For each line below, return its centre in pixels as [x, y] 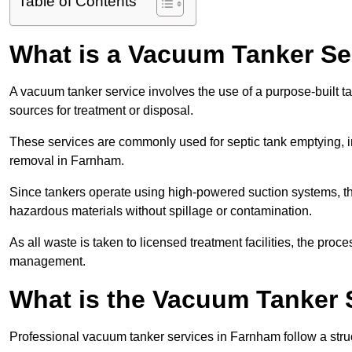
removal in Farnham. [67, 161]
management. [48, 262]
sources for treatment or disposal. [101, 111]
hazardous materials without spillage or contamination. [161, 211]
